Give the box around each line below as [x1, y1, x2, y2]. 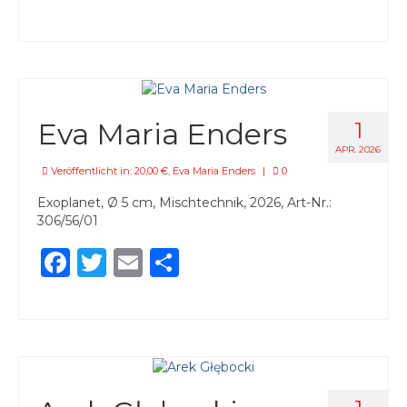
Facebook [70, 243, 210, 280]
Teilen [179, 243, 264, 280]
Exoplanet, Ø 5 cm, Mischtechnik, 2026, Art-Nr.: [37, 194, 332, 211]
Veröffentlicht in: [48, 164, 134, 177]
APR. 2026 [335, 143, 381, 155]
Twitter [106, 243, 211, 280]
